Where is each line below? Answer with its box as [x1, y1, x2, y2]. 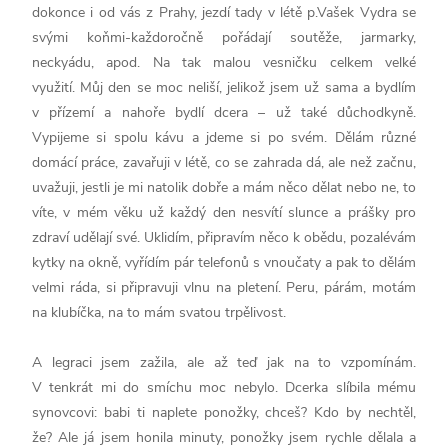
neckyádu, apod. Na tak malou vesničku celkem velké [32, 52, 416, 72]
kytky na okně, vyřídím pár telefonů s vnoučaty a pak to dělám [32, 252, 416, 272]
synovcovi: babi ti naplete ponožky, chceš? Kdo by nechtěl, [32, 402, 416, 422]
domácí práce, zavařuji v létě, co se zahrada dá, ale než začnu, [32, 152, 416, 172]
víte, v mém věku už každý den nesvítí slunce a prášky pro [32, 202, 416, 222]
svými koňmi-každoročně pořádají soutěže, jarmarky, [32, 27, 416, 47]
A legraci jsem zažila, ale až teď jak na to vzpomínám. [32, 352, 416, 372]
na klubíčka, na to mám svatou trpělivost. [32, 302, 286, 322]
